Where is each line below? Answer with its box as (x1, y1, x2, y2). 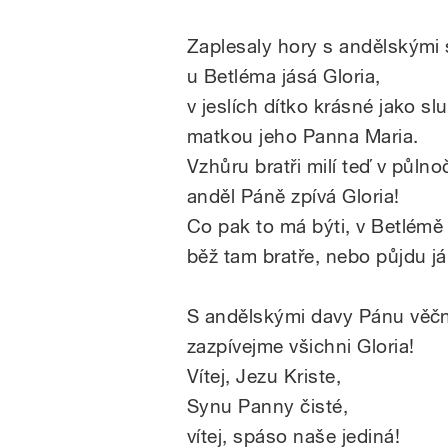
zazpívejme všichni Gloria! (187, 334, 415, 357)
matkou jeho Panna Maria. (187, 124, 419, 147)
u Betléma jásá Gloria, (187, 64, 381, 87)
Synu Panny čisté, (187, 394, 354, 417)
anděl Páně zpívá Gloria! (187, 184, 400, 207)
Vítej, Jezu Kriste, (187, 364, 342, 387)
